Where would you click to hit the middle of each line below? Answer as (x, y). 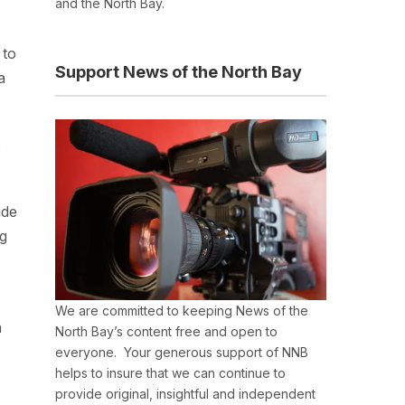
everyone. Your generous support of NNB (182, 353)
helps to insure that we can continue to (170, 373)
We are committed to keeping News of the (182, 311)
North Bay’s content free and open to (166, 332)
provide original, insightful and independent (185, 394)
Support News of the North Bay (179, 72)
